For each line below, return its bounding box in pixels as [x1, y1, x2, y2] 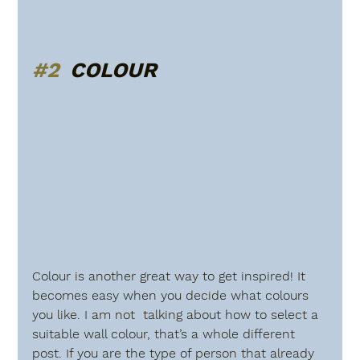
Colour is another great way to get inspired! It [32, 268, 310, 284]
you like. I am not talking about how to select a [32, 306, 323, 322]
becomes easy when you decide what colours [32, 287, 313, 303]
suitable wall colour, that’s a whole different [32, 325, 304, 342]
